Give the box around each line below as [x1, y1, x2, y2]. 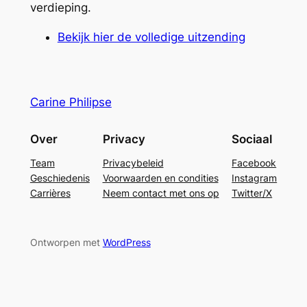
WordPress [102, 236, 151, 249]
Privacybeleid [102, 156, 164, 169]
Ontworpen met [29, 236, 103, 249]
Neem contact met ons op [102, 186, 219, 199]
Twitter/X [232, 186, 273, 199]
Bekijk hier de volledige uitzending [57, 29, 245, 44]
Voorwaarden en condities [102, 171, 219, 184]
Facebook [232, 156, 277, 169]
